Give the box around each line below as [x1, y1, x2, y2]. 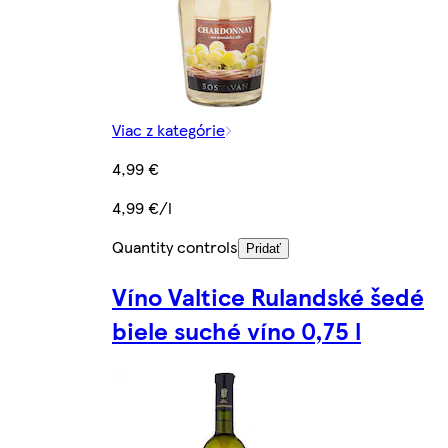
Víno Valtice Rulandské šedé [112, 278, 424, 313]
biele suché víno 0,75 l [112, 312, 361, 347]
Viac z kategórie [112, 117, 225, 141]
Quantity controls [112, 234, 238, 258]
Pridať [246, 240, 281, 256]
